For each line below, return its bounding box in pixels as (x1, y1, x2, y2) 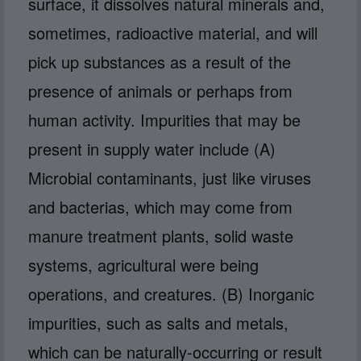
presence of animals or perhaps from (28, 78, 293, 102)
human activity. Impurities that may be (28, 107, 301, 131)
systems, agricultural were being (28, 252, 259, 276)
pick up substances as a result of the (28, 49, 291, 73)
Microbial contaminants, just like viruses (28, 165, 311, 189)
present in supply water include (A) (28, 136, 276, 160)
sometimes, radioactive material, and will (28, 20, 317, 44)
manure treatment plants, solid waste (28, 223, 293, 247)
